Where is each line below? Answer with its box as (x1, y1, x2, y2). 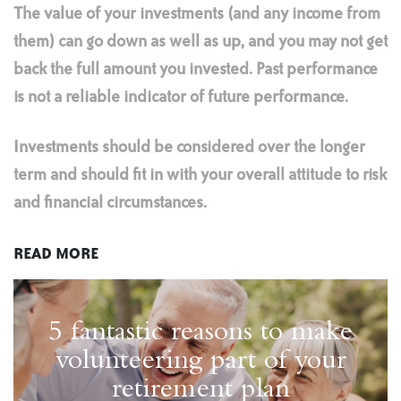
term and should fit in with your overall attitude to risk (13, 167, 387, 183)
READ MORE (13, 247, 98, 262)
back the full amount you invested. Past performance (13, 62, 378, 78)
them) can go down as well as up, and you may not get (13, 34, 388, 50)
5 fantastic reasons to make (48, 320, 353, 348)
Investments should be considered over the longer (13, 140, 365, 156)
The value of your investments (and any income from (13, 6, 380, 22)
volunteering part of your (55, 348, 346, 377)
